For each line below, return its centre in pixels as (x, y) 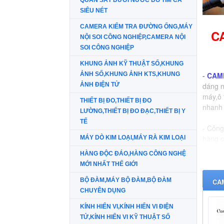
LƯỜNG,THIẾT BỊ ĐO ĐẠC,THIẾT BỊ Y (133, 111)
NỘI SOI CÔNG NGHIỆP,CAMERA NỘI (133, 37)
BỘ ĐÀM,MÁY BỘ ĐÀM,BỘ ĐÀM (126, 180)
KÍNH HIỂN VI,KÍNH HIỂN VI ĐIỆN (127, 206)
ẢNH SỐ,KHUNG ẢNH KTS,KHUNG (130, 74)
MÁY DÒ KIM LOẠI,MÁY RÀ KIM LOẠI (133, 137)
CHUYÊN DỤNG (103, 190)
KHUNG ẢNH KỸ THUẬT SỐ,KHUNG (132, 63)
